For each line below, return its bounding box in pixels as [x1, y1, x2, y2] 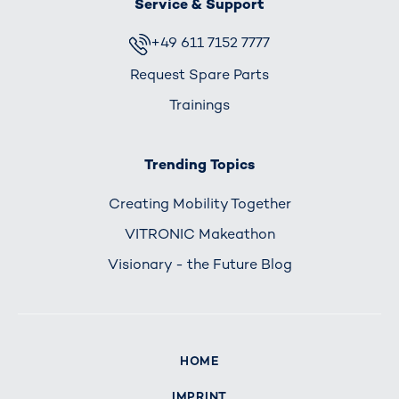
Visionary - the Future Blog [107, 255, 292, 274]
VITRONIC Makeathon [124, 224, 275, 243]
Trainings [169, 94, 230, 114]
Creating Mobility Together [108, 193, 291, 213]
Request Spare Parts [130, 64, 269, 84]
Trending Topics [144, 155, 255, 175]
